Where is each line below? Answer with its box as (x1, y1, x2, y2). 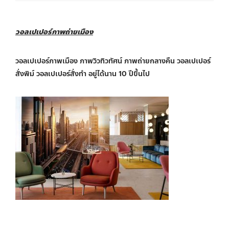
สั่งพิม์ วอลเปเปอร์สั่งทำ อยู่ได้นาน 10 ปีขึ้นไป (15, 68, 150, 79)
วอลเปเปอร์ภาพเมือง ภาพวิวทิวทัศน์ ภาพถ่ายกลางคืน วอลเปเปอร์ (15, 56, 211, 66)
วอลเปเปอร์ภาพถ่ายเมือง (15, 27, 93, 37)
